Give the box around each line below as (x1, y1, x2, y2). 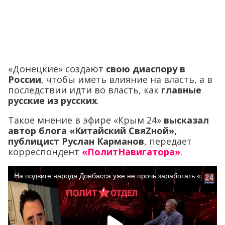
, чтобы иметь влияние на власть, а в (41, 73, 212, 86)
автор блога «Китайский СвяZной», (8, 125, 177, 137)
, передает (144, 135, 192, 148)
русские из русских (8, 94, 97, 107)
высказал (164, 114, 209, 127)
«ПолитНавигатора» (82, 146, 180, 158)
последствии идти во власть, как (8, 84, 161, 96)
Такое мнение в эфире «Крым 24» (8, 114, 164, 127)
